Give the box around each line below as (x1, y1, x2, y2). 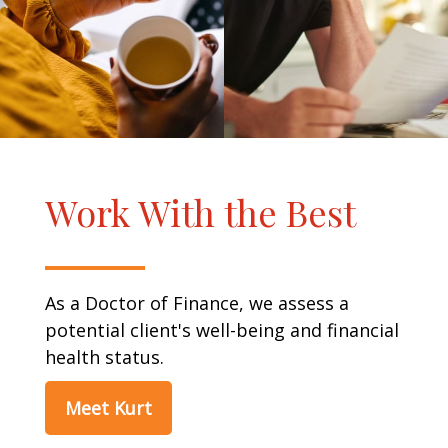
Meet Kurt (65, 396, 152, 421)
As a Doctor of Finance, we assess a (45, 291, 349, 316)
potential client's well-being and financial (45, 318, 399, 343)
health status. (45, 345, 164, 370)
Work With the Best (45, 188, 356, 237)
